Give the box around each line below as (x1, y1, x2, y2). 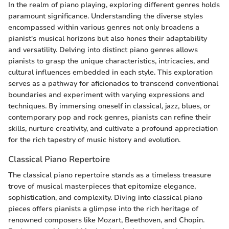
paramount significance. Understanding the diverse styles (8, 11, 203, 21)
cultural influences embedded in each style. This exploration (8, 67, 213, 77)
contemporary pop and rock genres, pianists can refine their (8, 112, 211, 122)
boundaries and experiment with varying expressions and (8, 89, 204, 100)
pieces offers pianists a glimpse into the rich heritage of (8, 203, 198, 214)
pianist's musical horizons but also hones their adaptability (8, 33, 207, 43)
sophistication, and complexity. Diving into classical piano (8, 192, 202, 202)
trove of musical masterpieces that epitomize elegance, (8, 181, 196, 191)
